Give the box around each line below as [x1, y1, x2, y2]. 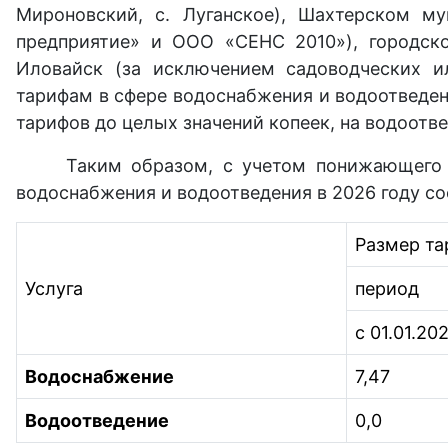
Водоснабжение [25, 365, 174, 387]
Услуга [25, 277, 83, 299]
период [355, 277, 419, 299]
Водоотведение [25, 409, 169, 431]
